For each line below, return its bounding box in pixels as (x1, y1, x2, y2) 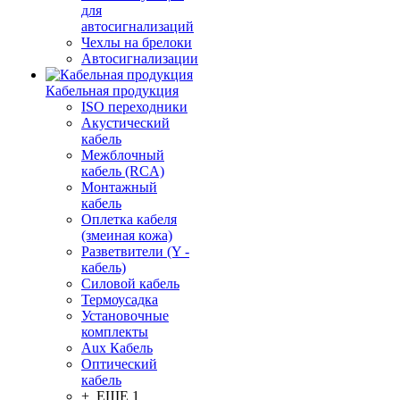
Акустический (81, 115, 170, 130)
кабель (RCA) (81, 163, 164, 179)
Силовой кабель (81, 276, 179, 291)
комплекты (81, 324, 148, 339)
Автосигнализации (81, 51, 198, 66)
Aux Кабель (81, 340, 153, 355)
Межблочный (81, 147, 164, 162)
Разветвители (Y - (81, 244, 189, 259)
